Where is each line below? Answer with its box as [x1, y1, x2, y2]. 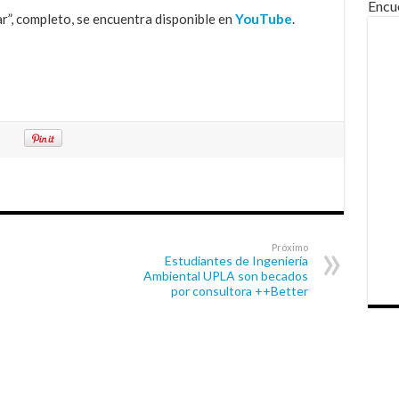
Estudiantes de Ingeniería [164, 252, 308, 268]
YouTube [234, 10, 292, 27]
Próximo [271, 240, 308, 253]
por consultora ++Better [170, 282, 308, 298]
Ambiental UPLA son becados [142, 267, 308, 283]
